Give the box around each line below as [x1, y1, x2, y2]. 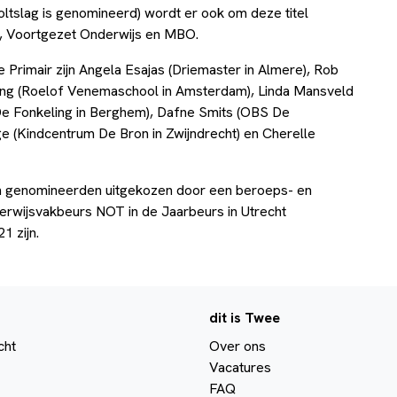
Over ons [209, 336, 266, 355]
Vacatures [209, 357, 271, 377]
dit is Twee [209, 307, 280, 327]
